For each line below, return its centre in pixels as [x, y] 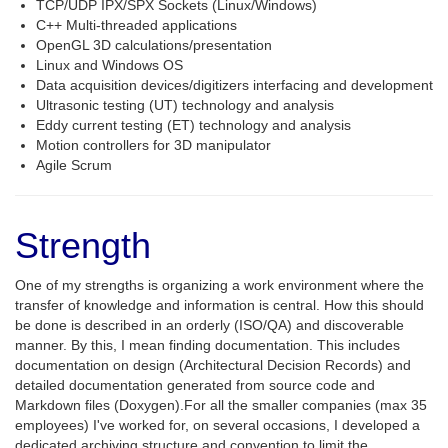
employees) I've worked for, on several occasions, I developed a [217, 425]
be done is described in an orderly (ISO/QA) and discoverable [209, 325]
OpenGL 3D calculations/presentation [154, 45]
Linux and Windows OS [109, 65]
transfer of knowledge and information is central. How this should [219, 305]
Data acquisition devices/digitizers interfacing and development [234, 85]
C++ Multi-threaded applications [136, 25]
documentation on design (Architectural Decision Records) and [213, 365]
